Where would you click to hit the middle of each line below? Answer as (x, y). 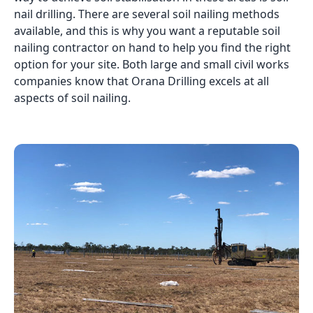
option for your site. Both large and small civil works (152, 64)
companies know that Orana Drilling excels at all (141, 81)
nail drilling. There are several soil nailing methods (147, 14)
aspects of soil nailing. (72, 98)
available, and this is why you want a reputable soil (147, 31)
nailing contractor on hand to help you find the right (152, 48)
